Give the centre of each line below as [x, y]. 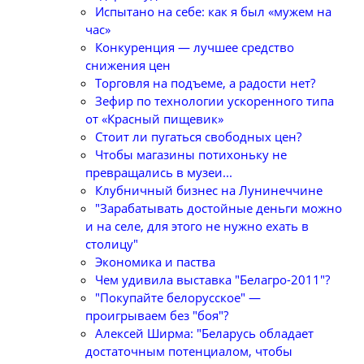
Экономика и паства [155, 262]
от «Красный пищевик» [154, 119]
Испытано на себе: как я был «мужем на [213, 11]
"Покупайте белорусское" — [178, 297]
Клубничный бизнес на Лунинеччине [209, 190]
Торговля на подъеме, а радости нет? [205, 83]
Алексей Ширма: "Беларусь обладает [204, 333]
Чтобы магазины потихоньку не [191, 154]
